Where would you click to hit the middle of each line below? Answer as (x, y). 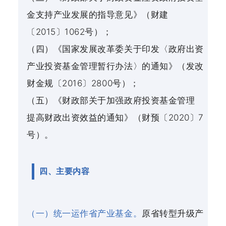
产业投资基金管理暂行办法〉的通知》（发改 (115, 66)
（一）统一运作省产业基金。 (84, 214)
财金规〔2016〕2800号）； (83, 83)
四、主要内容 (65, 172)
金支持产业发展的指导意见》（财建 (98, 15)
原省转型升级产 (173, 214)
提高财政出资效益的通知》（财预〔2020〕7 (115, 118)
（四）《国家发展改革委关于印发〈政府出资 (115, 49)
